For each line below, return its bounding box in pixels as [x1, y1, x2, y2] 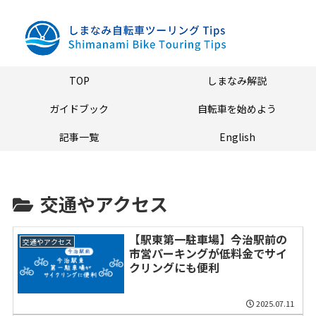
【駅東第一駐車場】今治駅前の [128, 230, 287, 248]
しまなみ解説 [207, 73, 267, 88]
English [219, 130, 255, 145]
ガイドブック [49, 102, 109, 116]
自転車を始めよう [197, 102, 276, 116]
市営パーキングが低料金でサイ [128, 244, 287, 262]
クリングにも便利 [128, 258, 219, 276]
